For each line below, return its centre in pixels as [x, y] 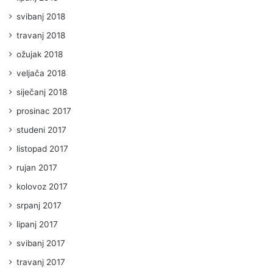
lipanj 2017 [37, 224]
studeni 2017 [41, 129]
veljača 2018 [41, 73]
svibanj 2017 [41, 243]
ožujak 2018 [40, 54]
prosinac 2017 [44, 111]
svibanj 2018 [41, 16]
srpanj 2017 [39, 205]
